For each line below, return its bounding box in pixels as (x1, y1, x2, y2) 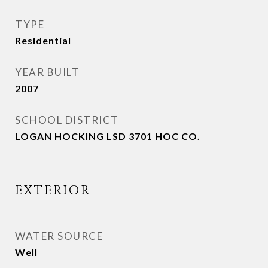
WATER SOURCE (15, 230, 103, 242)
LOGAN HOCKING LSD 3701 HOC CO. (15, 130, 200, 142)
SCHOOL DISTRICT (15, 114, 119, 126)
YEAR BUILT (15, 66, 80, 78)
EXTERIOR (15, 182, 91, 199)
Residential (15, 35, 71, 46)
